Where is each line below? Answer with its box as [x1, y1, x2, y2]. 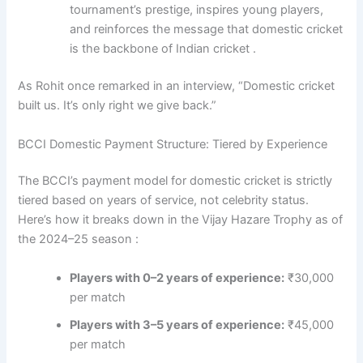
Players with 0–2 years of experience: [70, 270, 285, 285]
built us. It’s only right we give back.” [18, 98, 217, 113]
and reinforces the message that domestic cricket [70, 22, 344, 37]
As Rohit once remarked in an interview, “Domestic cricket [18, 79, 335, 94]
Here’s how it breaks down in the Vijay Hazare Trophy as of [18, 212, 344, 228]
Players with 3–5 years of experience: [70, 317, 285, 332]
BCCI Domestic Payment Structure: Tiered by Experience [18, 136, 328, 152]
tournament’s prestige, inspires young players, [70, 2, 324, 18]
